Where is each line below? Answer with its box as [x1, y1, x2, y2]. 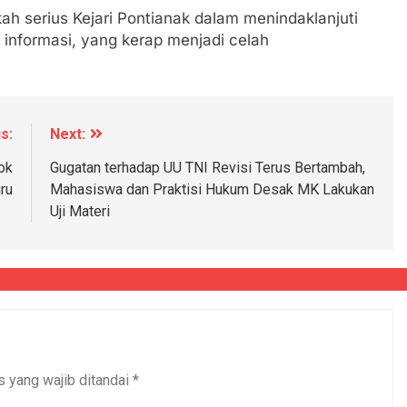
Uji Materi [49, 202, 110, 220]
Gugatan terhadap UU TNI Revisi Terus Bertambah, [49, 158, 365, 176]
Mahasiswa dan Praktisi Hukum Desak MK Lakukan [49, 180, 374, 198]
